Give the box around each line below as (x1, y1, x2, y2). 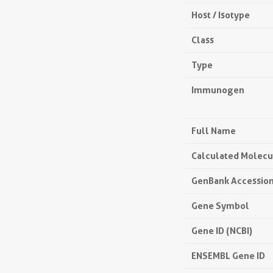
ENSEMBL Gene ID (191, 250, 265, 261)
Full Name (191, 125, 236, 136)
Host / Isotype (191, 9, 250, 21)
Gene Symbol (191, 200, 249, 211)
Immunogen (191, 84, 244, 96)
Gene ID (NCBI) (191, 225, 252, 236)
